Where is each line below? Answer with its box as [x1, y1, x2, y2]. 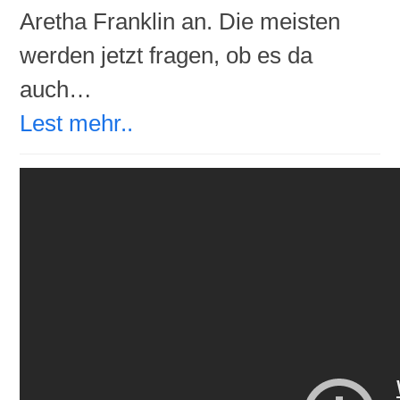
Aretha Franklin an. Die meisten [20, 8, 341, 34]
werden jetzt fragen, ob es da [20, 42, 313, 68]
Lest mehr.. [20, 110, 134, 136]
